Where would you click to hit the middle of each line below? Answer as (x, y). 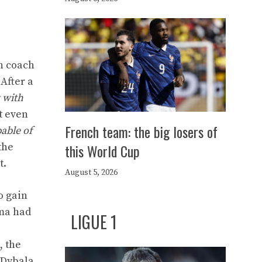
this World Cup (102, 151)
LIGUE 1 (94, 222)
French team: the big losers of (141, 132)
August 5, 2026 (91, 173)
